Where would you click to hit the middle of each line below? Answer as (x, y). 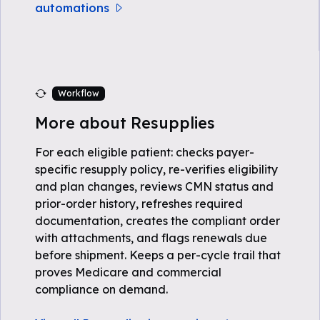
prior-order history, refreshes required (139, 204)
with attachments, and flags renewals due (151, 238)
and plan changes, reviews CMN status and (154, 186)
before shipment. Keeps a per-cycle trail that (158, 255)
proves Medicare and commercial (128, 272)
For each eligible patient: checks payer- (145, 152)
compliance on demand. (101, 289)
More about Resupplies (125, 122)
